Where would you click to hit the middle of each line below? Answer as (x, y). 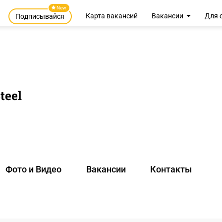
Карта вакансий (111, 16)
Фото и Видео (34, 169)
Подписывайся (40, 16)
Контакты (171, 169)
